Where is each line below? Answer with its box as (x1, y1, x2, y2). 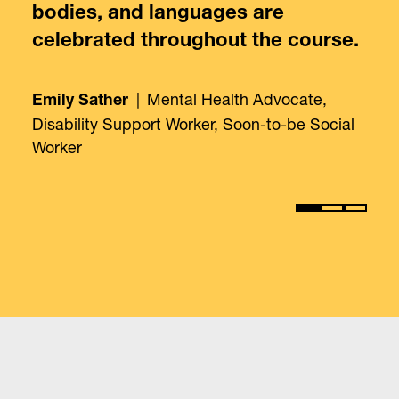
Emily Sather (31, 93, 128, 110)
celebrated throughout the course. (31, 32, 359, 53)
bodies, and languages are (31, 4, 284, 25)
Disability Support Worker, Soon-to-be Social (31, 114, 354, 134)
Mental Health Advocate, (147, 89, 328, 109)
